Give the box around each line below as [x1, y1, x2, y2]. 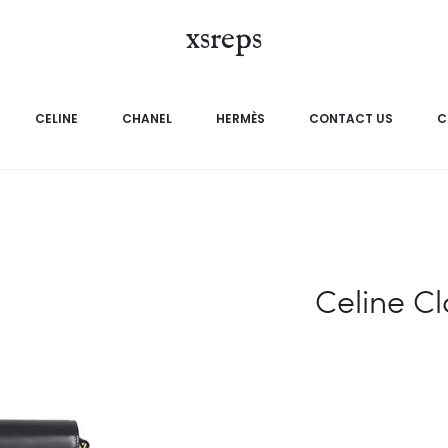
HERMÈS [215, 110, 265, 127]
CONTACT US [308, 110, 393, 127]
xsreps [186, 21, 262, 59]
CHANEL [121, 110, 172, 127]
